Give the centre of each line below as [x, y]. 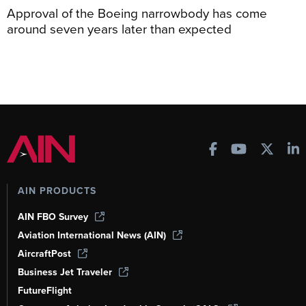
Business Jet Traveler [65, 272]
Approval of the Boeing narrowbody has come [137, 12]
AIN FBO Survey [53, 217]
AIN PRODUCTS [57, 191]
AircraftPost [44, 253]
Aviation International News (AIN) [92, 235]
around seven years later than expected [119, 28]
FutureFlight [45, 290]
